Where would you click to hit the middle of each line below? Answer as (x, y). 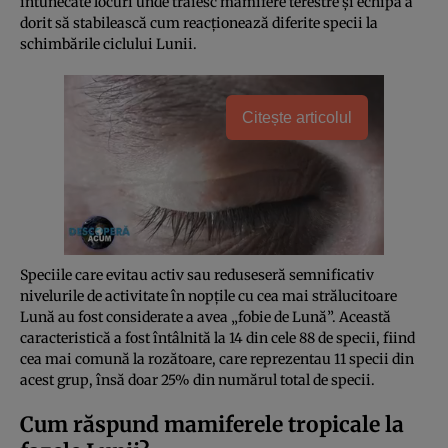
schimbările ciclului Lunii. (108, 43)
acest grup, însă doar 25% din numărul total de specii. (197, 379)
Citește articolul (297, 117)
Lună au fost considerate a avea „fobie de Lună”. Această (205, 316)
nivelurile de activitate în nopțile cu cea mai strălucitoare (208, 295)
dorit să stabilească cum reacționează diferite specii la (199, 22)
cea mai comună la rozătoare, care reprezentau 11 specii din (217, 358)
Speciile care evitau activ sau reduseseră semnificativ (197, 274)
